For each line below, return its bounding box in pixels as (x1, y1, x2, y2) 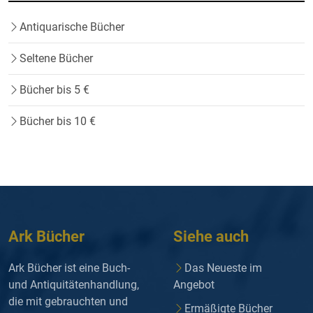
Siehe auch (173, 228, 249, 246)
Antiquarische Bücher (20, 20, 124, 34)
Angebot (173, 278, 214, 292)
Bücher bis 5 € (20, 83, 89, 97)
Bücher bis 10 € (20, 115, 96, 129)
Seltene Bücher (20, 52, 93, 66)
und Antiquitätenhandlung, (8, 278, 139, 292)
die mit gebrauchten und (8, 295, 128, 309)
